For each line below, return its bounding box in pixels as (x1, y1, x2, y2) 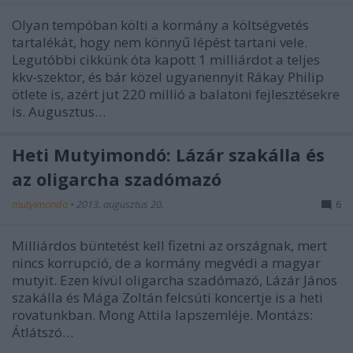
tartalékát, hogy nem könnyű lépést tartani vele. (12, 32, 307, 51)
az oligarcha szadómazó (12, 166, 221, 191)
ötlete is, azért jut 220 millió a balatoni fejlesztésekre (12, 84, 340, 103)
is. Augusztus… (12, 102, 106, 121)
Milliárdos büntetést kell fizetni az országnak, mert (12, 236, 327, 255)
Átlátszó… (12, 322, 73, 341)
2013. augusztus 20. (76, 196, 164, 211)
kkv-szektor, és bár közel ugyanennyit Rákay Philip (12, 67, 324, 86)
